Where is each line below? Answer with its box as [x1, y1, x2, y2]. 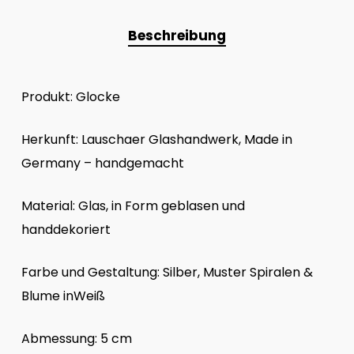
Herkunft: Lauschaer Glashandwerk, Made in [21, 130, 292, 149]
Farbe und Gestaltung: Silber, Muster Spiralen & [21, 262, 313, 281]
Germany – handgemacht [21, 153, 184, 172]
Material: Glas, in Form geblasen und [21, 196, 245, 215]
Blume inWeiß [21, 286, 105, 305]
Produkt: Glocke [21, 87, 120, 106]
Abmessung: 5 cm [21, 329, 132, 348]
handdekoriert [21, 220, 111, 239]
